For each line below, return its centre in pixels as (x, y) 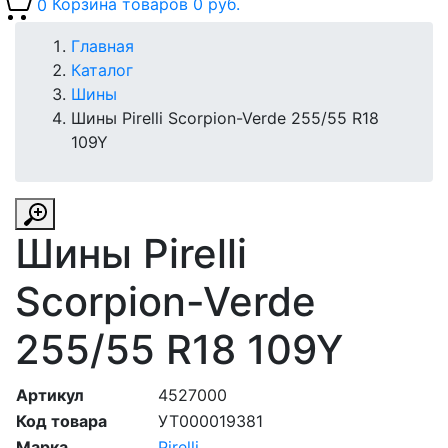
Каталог (102, 70)
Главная (102, 46)
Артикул (50, 395)
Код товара (61, 421)
